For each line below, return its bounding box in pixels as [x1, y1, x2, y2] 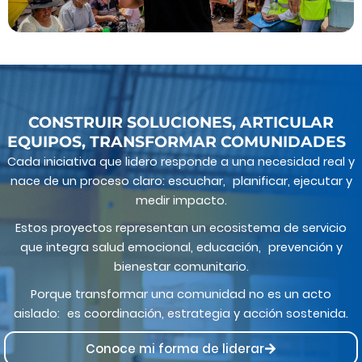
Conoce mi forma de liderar [86, 339, 264, 357]
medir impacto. [135, 192, 227, 208]
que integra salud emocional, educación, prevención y [19, 238, 343, 255]
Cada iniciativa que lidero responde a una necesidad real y [7, 153, 355, 170]
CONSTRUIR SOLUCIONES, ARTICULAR [28, 112, 334, 132]
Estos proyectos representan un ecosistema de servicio [15, 219, 347, 236]
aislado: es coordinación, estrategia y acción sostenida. [14, 305, 348, 322]
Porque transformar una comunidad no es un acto [31, 285, 331, 302]
